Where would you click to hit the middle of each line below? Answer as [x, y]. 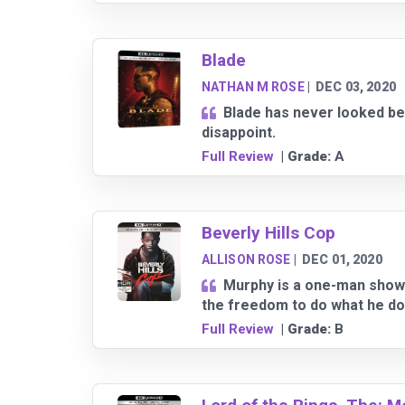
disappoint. [238, 133]
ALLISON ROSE [246, 260]
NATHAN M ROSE [253, 87]
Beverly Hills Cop [268, 233]
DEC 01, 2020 [342, 260]
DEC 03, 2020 [356, 87]
